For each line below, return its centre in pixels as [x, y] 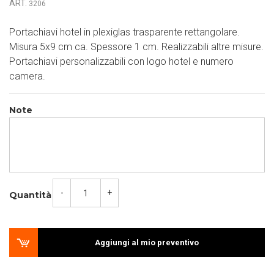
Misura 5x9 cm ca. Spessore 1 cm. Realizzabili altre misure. [136, 47]
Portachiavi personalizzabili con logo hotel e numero [121, 61]
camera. [27, 76]
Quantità [30, 195]
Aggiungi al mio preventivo [147, 243]
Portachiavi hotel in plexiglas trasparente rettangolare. [124, 32]
